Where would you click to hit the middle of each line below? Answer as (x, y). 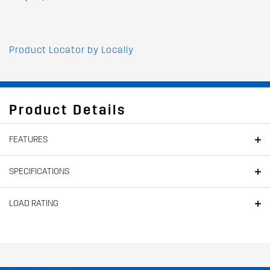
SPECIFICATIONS (39, 171)
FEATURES (28, 139)
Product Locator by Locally (71, 49)
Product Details (67, 110)
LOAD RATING (34, 203)
